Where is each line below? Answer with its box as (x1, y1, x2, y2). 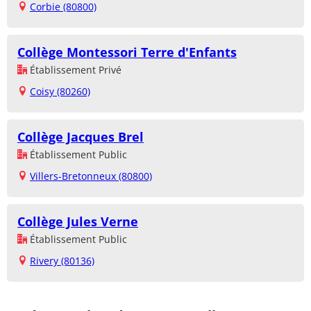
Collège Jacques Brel (17, 128, 144, 146)
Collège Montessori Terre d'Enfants (17, 44, 237, 61)
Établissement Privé (27, 63, 121, 77)
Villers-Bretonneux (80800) (30, 169, 152, 183)
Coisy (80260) (30, 85, 90, 99)
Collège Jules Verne (17, 213, 138, 230)
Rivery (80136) (30, 254, 94, 268)
